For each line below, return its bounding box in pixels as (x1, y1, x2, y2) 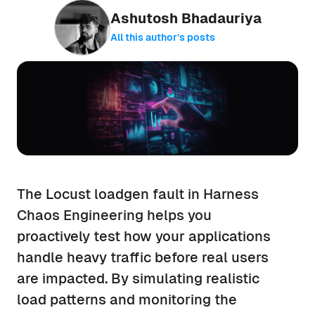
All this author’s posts (110, 31, 215, 43)
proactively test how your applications (17, 228, 271, 244)
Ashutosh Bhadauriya (110, 10, 262, 26)
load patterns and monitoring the (17, 291, 237, 307)
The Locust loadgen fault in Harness (17, 186, 259, 202)
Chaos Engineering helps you (17, 207, 212, 223)
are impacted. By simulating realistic (17, 270, 259, 286)
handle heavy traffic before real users (17, 249, 269, 265)
